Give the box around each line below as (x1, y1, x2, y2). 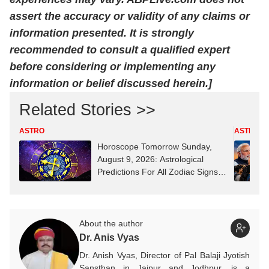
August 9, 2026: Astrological (97, 154, 204, 165)
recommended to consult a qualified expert (10, 44, 230, 56)
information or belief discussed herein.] (10, 77, 212, 90)
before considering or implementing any (10, 61, 216, 73)
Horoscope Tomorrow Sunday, (97, 142, 212, 152)
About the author (79, 218, 143, 228)
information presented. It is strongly (10, 27, 194, 40)
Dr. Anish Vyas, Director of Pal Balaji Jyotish (79, 250, 250, 260)
